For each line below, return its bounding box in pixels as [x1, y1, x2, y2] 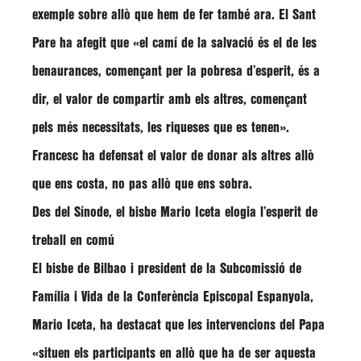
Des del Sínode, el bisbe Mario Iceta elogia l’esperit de [32, 206, 317, 218]
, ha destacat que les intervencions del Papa [93, 319, 325, 331]
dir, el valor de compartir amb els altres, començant [32, 93, 307, 106]
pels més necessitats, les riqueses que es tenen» [32, 122, 286, 134]
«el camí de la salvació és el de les [133, 37, 317, 49]
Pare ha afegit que [32, 37, 133, 49]
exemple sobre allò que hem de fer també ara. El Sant [32, 9, 316, 21]
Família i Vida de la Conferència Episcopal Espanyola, [32, 291, 313, 303]
